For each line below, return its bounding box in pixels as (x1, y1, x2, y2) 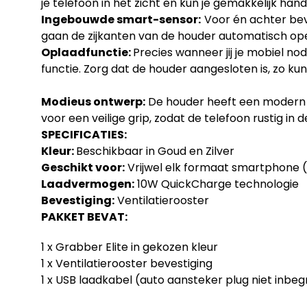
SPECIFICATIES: (41, 126, 127, 143)
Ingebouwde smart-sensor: (41, 11, 201, 27)
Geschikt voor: (41, 159, 125, 175)
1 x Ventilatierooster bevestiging (41, 255, 212, 271)
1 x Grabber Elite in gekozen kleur (41, 238, 218, 255)
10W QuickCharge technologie (134, 175, 299, 192)
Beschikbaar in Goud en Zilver (76, 143, 234, 159)
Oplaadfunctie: (41, 44, 133, 60)
